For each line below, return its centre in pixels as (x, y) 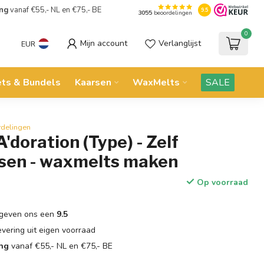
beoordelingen (172, 13)
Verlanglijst (180, 43)
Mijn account (104, 43)
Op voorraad (221, 182)
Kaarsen (93, 82)
